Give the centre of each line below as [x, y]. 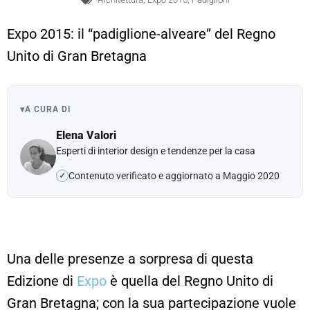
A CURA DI [48, 109]
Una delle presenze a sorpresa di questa [130, 259]
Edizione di [42, 281]
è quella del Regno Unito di [190, 281]
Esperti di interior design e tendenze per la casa [156, 151]
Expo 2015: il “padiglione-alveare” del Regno [141, 34]
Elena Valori [86, 135]
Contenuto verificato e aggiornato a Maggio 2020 [174, 175]
